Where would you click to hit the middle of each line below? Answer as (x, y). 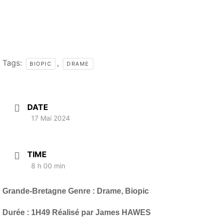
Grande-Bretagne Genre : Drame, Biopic (76, 191)
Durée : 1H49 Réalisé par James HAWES (77, 212)
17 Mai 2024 (51, 118)
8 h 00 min (48, 165)
